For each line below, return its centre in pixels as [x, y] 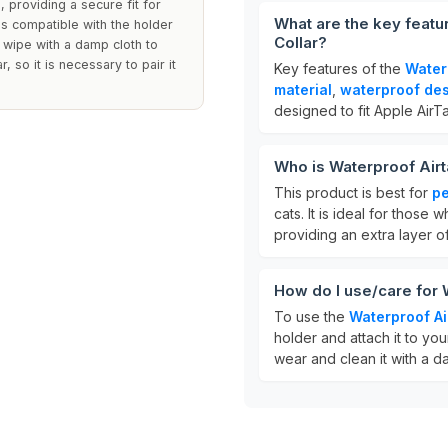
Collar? [300, 42]
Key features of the [339, 68]
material [303, 89]
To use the [311, 316]
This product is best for [353, 192]
